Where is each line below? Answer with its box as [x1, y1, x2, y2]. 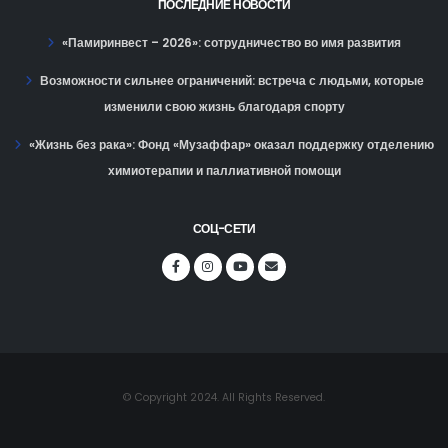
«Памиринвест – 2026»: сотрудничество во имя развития [62, 34, 401, 51]
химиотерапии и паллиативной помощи [107, 162, 341, 179]
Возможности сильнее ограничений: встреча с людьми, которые [39, 72, 424, 89]
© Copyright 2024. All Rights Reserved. [123, 389, 325, 405]
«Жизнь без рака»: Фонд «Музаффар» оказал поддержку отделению [29, 136, 434, 153]
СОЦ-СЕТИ [192, 220, 256, 237]
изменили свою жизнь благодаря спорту [103, 98, 345, 115]
